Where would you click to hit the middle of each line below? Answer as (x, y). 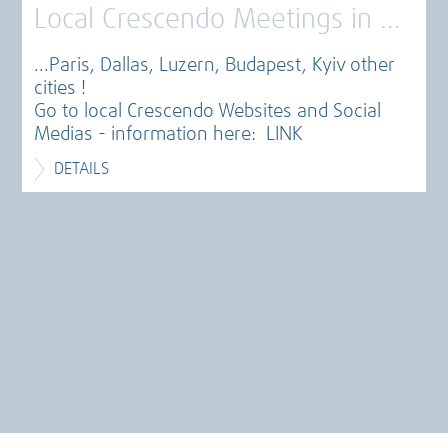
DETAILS (82, 169)
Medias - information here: (150, 135)
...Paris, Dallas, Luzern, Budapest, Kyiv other (214, 66)
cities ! (60, 89)
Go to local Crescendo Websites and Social (208, 112)
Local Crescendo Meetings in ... (218, 21)
